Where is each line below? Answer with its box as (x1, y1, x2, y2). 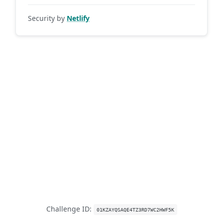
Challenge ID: (46, 204, 94, 214)
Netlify (67, 13, 90, 23)
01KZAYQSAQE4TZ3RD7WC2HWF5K (96, 207, 174, 213)
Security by (28, 13, 67, 23)
